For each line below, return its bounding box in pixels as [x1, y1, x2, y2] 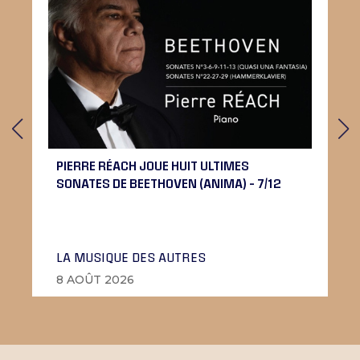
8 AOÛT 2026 [56, 272, 134, 287]
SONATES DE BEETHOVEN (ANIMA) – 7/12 [56, 176, 281, 190]
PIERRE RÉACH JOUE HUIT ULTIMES [56, 158, 249, 172]
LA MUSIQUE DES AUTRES [56, 250, 206, 264]
